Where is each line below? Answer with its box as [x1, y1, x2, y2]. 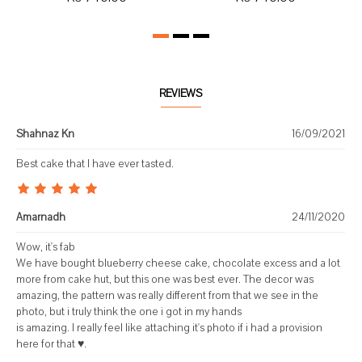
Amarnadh [16, 210, 65, 225]
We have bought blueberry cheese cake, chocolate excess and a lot [16, 256, 340, 271]
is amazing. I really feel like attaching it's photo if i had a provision [16, 321, 322, 335]
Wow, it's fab [16, 240, 75, 255]
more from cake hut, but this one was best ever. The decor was [16, 272, 314, 287]
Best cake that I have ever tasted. [16, 157, 174, 171]
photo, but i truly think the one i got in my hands [16, 305, 242, 319]
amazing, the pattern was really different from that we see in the [16, 288, 318, 303]
